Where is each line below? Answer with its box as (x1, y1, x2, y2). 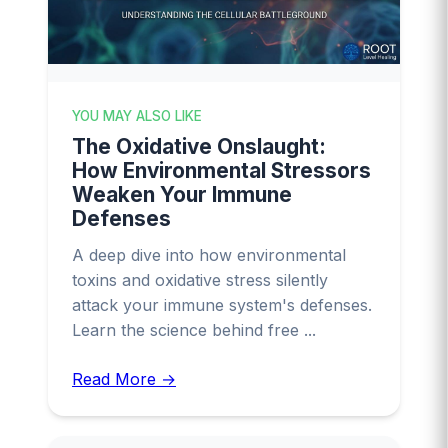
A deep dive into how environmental (72, 244, 346, 265)
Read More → (72, 368, 176, 389)
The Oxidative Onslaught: (72, 133, 326, 159)
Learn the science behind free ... (72, 319, 316, 340)
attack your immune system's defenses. (72, 294, 372, 315)
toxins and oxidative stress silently (72, 269, 328, 290)
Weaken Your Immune (72, 181, 292, 207)
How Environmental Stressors (72, 157, 371, 183)
